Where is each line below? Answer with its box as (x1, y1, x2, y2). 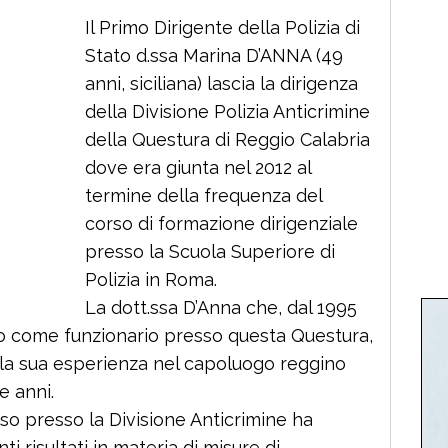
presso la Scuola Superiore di (85, 240, 335, 262)
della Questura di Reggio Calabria (85, 128, 370, 150)
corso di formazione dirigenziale (85, 212, 358, 234)
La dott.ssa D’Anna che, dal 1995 (85, 296, 357, 318)
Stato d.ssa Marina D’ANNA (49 (85, 44, 343, 66)
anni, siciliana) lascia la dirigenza (85, 72, 358, 94)
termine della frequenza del (85, 184, 322, 206)
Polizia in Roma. (85, 268, 217, 290)
